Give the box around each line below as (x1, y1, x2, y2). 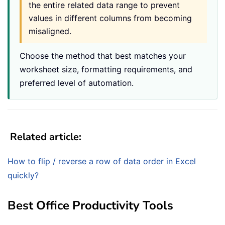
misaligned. (29, 26, 71, 36)
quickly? (8, 170, 39, 180)
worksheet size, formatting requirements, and (20, 64, 192, 74)
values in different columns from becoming (29, 13, 192, 23)
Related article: (8, 130, 81, 144)
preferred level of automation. (20, 77, 134, 88)
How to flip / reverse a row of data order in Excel (8, 156, 196, 166)
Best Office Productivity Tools (8, 197, 173, 213)
